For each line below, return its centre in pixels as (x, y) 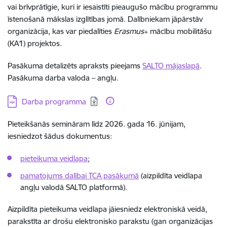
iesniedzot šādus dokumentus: (60, 136)
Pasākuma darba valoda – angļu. (63, 78)
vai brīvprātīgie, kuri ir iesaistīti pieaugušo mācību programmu (113, 7)
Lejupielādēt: (31, 100)
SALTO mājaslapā (171, 65)
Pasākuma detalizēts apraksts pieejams (75, 65)
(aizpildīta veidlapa (171, 175)
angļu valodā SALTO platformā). (74, 187)
